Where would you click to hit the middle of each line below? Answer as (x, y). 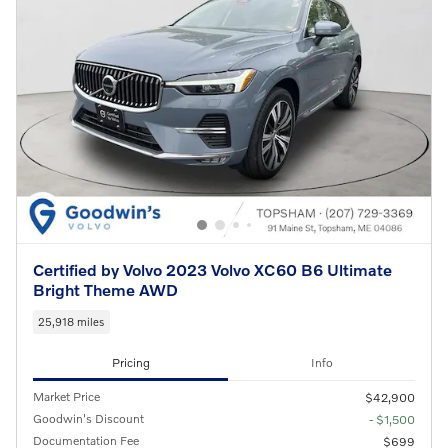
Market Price (66, 397)
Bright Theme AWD (105, 290)
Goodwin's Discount (88, 419)
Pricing (130, 362)
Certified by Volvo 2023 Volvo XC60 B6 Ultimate (212, 270)
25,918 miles (71, 321)
